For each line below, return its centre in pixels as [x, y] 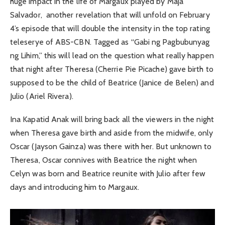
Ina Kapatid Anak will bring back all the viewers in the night [112, 119]
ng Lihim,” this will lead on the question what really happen [112, 55]
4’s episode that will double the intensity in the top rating [110, 28]
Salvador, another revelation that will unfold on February [110, 15]
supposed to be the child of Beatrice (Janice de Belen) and [112, 82]
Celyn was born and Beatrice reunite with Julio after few [108, 173]
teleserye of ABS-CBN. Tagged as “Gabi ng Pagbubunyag [110, 42]
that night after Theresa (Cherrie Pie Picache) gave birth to [112, 69]
